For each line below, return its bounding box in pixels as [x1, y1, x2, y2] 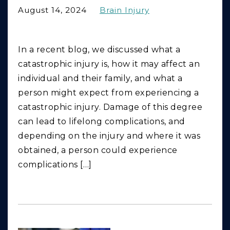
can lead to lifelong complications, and [18, 117, 185, 127]
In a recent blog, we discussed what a [18, 45, 181, 55]
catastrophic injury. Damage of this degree [18, 102, 202, 112]
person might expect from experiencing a [18, 88, 199, 98]
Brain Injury [100, 5, 149, 15]
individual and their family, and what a [18, 73, 183, 84]
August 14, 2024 [18, 5, 87, 15]
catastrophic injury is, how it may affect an [18, 59, 200, 69]
